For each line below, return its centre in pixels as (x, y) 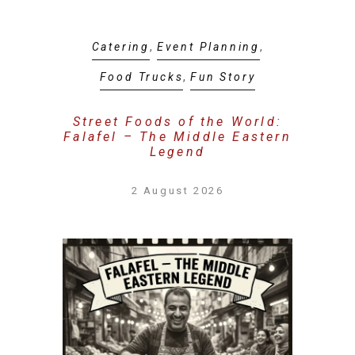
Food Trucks (141, 77)
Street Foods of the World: (177, 122)
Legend (177, 152)
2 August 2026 (177, 191)
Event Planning (208, 47)
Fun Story (223, 77)
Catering (120, 47)
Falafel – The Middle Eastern (177, 137)
